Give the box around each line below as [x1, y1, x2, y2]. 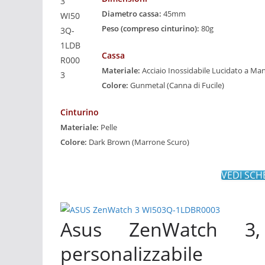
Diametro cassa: [102, 8, 163, 19]
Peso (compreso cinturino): [102, 23, 201, 34]
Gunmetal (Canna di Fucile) [128, 80, 224, 91]
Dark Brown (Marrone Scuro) [87, 137, 189, 147]
